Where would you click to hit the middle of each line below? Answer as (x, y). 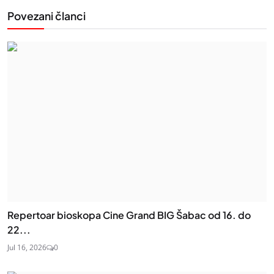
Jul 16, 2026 (27, 248)
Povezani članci (46, 16)
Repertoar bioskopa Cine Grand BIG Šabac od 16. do (129, 215)
